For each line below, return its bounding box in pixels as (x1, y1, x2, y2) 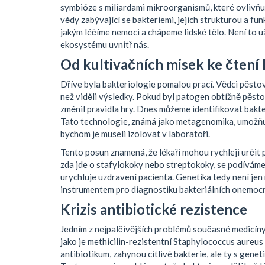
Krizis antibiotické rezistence (60, 201, 247, 218)
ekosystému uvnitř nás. (60, 39, 149, 50)
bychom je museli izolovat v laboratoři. (60, 128, 210, 140)
